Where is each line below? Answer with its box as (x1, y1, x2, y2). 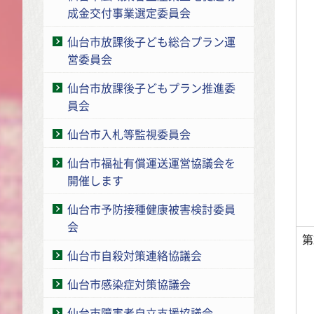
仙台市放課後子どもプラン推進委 (67, 78, 235, 96)
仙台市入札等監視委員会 (67, 125, 191, 142)
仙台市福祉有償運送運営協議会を (67, 153, 235, 171)
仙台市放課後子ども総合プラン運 (67, 32, 235, 50)
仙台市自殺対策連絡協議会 (67, 246, 202, 264)
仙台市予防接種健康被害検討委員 (67, 200, 235, 217)
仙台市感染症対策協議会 (67, 275, 191, 292)
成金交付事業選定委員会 (67, 4, 191, 21)
